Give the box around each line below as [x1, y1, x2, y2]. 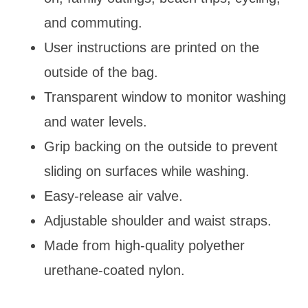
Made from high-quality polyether [44, 237, 245, 253]
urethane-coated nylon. [44, 262, 185, 278]
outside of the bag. [44, 64, 158, 80]
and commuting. [44, 14, 142, 30]
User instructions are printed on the [44, 39, 259, 55]
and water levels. [44, 113, 147, 129]
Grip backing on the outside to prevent [44, 138, 278, 154]
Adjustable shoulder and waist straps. [44, 212, 272, 228]
